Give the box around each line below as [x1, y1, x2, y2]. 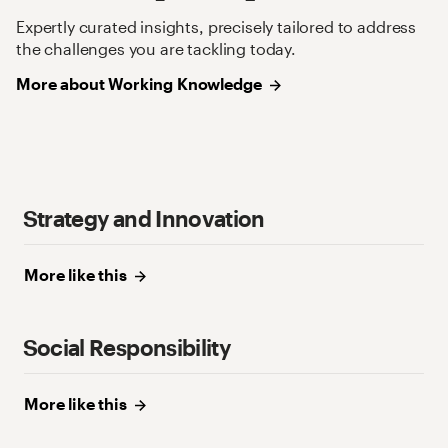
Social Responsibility [22, 335, 231, 361]
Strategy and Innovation [22, 206, 265, 232]
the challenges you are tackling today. [16, 39, 296, 59]
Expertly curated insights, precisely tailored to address [16, 17, 417, 37]
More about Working [16, 74, 174, 94]
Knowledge [176, 74, 262, 94]
